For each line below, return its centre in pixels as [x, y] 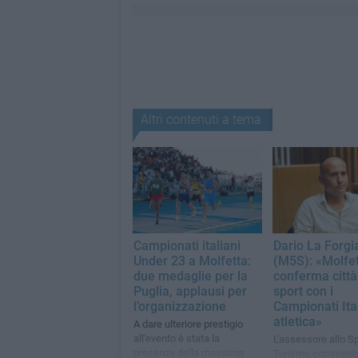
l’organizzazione [179, 307]
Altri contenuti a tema [201, 119]
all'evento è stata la [176, 339]
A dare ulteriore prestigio [188, 324]
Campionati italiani [187, 246]
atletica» [297, 322]
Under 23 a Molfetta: [192, 261]
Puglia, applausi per [190, 292]
